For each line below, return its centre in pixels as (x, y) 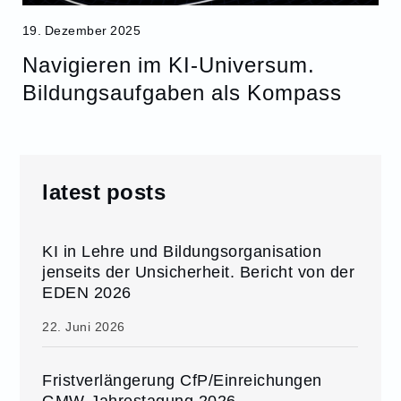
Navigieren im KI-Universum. (168, 64)
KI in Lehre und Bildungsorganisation (182, 252)
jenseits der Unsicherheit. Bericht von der (199, 272)
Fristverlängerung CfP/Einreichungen (182, 380)
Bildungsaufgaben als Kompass (182, 92)
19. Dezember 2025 (81, 30)
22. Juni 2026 (84, 327)
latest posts (104, 192)
